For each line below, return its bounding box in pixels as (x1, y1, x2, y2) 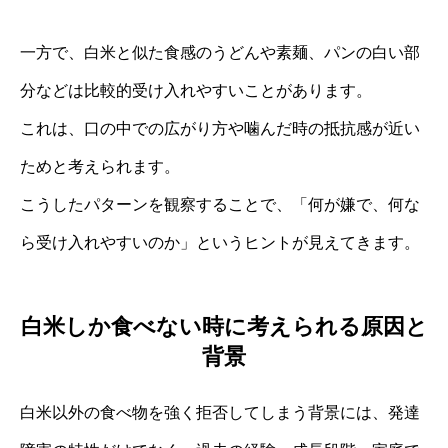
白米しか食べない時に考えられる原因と (20, 314, 428, 340)
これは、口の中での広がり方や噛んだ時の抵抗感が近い (20, 119, 420, 137)
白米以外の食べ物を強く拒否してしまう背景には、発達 (20, 404, 420, 422)
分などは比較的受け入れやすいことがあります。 (20, 81, 372, 99)
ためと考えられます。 (20, 157, 180, 175)
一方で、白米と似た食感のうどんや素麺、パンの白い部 (20, 43, 420, 61)
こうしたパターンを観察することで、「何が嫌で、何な (20, 195, 420, 213)
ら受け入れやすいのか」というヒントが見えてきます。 (20, 233, 420, 251)
